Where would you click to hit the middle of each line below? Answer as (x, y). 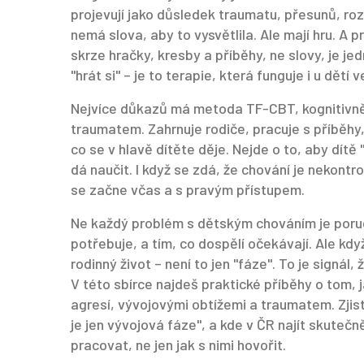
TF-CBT (271, 108)
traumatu (248, 14)
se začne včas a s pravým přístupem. (188, 189)
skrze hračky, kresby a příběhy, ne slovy (196, 54)
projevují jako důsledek (145, 14)
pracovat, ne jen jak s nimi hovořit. (178, 344)
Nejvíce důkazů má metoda (158, 108)
